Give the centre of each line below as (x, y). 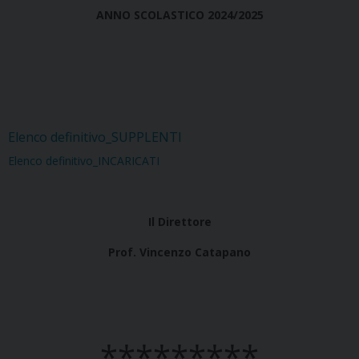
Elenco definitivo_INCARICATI (84, 161)
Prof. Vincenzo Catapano (179, 252)
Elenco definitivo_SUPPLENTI (95, 137)
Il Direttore (179, 222)
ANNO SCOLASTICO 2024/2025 (179, 15)
